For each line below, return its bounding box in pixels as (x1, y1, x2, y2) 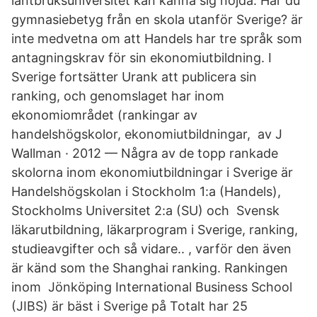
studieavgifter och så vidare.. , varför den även (11, 241, 292, 256)
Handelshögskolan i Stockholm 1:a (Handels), (11, 184, 281, 199)
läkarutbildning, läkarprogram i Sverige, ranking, (11, 222, 298, 237)
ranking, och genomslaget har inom (11, 88, 224, 103)
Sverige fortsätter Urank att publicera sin (11, 69, 257, 84)
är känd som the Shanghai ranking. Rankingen (11, 260, 288, 275)
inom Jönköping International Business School (11, 279, 292, 294)
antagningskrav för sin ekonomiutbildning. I (11, 50, 272, 65)
